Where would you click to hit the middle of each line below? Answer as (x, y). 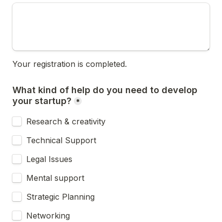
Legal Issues (49, 159)
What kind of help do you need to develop (105, 90)
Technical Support (61, 140)
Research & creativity (66, 121)
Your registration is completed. (70, 64)
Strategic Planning (60, 197)
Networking (48, 216)
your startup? (42, 101)
